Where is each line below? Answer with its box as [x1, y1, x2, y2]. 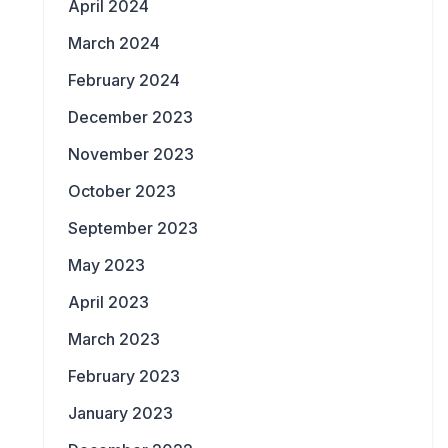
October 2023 [68, 181, 176, 202]
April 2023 [68, 292, 149, 313]
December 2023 [68, 107, 193, 128]
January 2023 [68, 403, 173, 424]
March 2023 [68, 329, 160, 350]
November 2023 [68, 144, 194, 165]
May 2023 [68, 255, 145, 276]
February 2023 [68, 366, 180, 387]
